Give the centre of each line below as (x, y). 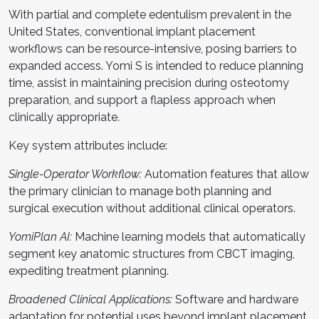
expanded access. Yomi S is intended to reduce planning (156, 66)
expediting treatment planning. (89, 271)
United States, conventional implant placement (132, 32)
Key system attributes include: (88, 146)
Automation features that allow (227, 174)
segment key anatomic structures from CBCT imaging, (152, 254)
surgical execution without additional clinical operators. (152, 208)
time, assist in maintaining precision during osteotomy (149, 83)
